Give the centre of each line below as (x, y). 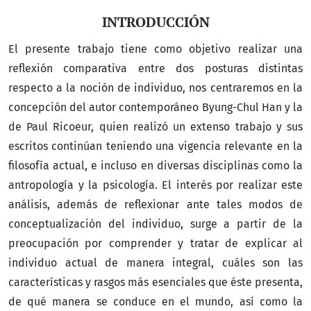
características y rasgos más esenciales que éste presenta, (155, 283)
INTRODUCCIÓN (155, 22)
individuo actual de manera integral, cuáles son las (155, 263)
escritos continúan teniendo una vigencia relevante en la (155, 146)
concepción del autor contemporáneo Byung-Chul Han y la (155, 108)
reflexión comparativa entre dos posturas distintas (155, 69)
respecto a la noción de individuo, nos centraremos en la (155, 88)
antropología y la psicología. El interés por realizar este (155, 185)
